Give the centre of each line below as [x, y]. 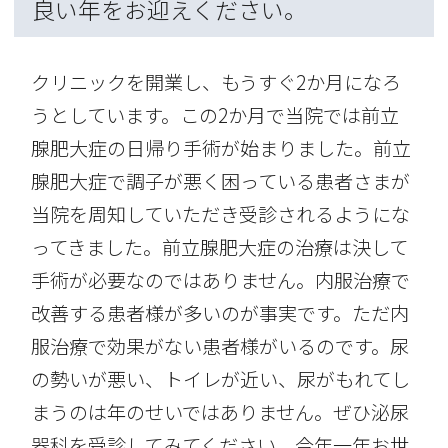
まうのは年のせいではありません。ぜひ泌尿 [220, 412]
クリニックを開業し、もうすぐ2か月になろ [216, 82]
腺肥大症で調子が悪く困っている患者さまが [221, 181]
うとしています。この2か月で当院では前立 [215, 115]
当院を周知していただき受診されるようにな [221, 214]
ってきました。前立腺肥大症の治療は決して [220, 247]
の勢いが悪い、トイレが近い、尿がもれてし [221, 379]
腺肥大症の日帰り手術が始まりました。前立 [221, 148]
